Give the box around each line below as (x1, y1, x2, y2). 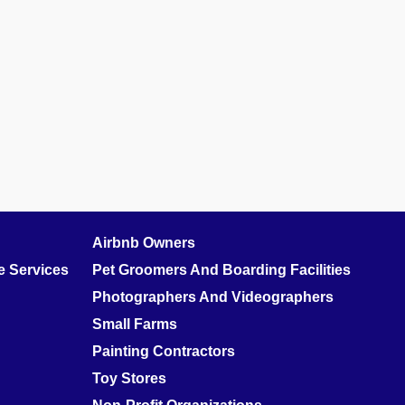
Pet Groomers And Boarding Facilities (92, 262, 351, 278)
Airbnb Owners (92, 235, 195, 251)
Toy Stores (92, 371, 166, 387)
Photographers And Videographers (92, 289, 334, 306)
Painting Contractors (92, 344, 235, 360)
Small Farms (92, 316, 177, 333)
